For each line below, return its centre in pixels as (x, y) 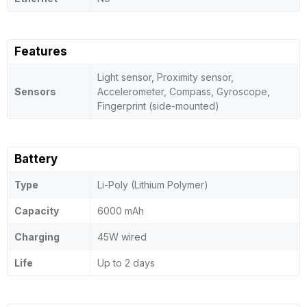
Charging (37, 237)
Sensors (35, 91)
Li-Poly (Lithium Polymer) (153, 185)
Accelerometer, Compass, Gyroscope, (184, 91)
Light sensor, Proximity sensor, (165, 77)
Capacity (37, 211)
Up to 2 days (126, 263)
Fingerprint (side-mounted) (158, 106)
